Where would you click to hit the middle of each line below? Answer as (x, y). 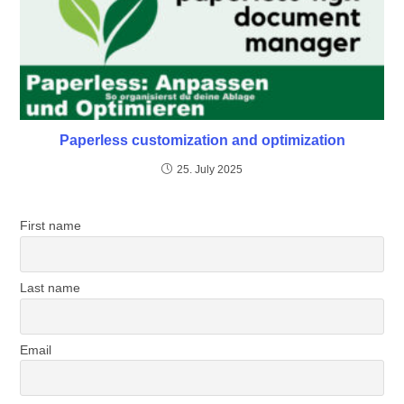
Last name (50, 288)
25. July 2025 (210, 170)
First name (51, 226)
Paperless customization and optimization (202, 141)
